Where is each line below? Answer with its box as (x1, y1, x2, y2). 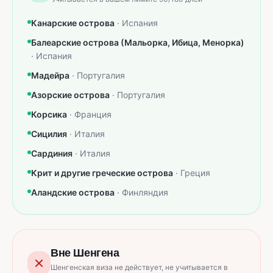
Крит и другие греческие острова (31, 168, 173, 179)
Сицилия (31, 129, 67, 140)
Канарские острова (31, 18, 115, 29)
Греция (180, 168, 210, 179)
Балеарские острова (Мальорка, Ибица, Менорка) (31, 37, 244, 48)
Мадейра (31, 70, 69, 81)
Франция (74, 109, 112, 120)
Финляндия (122, 187, 168, 198)
